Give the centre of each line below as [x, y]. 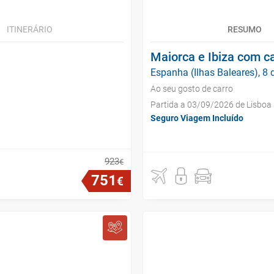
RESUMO [245, 29]
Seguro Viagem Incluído [197, 118]
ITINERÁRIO [29, 29]
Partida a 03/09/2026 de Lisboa [211, 105]
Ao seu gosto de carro [192, 89]
